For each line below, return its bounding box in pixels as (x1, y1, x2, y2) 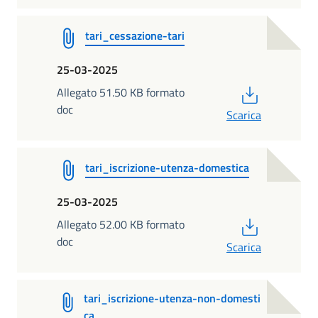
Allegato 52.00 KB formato (57, 215, 185, 233)
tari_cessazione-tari (85, 26, 185, 44)
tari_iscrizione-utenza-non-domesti (84, 289, 261, 307)
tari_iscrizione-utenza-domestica (85, 158, 249, 176)
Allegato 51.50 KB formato (57, 83, 185, 101)
